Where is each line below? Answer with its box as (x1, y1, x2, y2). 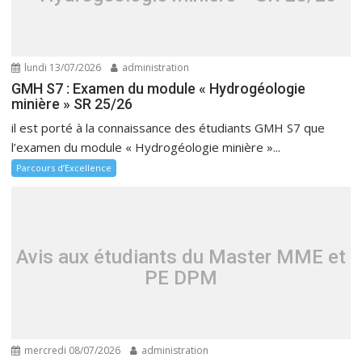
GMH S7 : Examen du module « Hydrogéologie (11, 80, 306, 97)
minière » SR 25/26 (11, 95, 133, 112)
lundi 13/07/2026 (22, 61, 102, 74)
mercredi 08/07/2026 (22, 343, 121, 357)
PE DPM (145, 266, 217, 289)
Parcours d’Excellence (16, 162, 112, 174)
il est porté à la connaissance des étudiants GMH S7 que (11, 120, 326, 136)
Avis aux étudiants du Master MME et (16, 245, 346, 268)
